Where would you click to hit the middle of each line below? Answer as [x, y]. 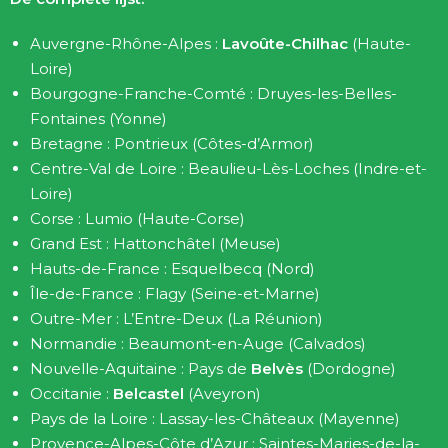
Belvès [277, 368]
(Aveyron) [222, 393]
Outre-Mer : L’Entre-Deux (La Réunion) [176, 318]
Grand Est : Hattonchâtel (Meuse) [155, 243]
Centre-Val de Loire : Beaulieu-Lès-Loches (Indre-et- [228, 168]
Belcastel [148, 393]
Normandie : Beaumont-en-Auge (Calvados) [198, 343]
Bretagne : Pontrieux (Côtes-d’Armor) [172, 143]
